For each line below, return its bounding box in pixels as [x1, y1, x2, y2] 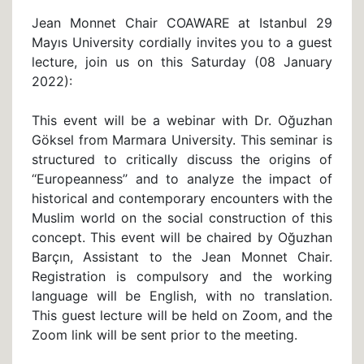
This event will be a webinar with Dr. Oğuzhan [32, 111, 332, 128]
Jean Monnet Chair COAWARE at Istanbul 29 [32, 14, 332, 31]
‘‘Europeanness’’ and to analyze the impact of [32, 170, 332, 187]
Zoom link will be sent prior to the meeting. [32, 326, 297, 343]
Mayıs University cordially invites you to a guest [32, 33, 332, 50]
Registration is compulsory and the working [32, 267, 332, 284]
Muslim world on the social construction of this [32, 209, 332, 226]
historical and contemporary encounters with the [32, 189, 332, 206]
